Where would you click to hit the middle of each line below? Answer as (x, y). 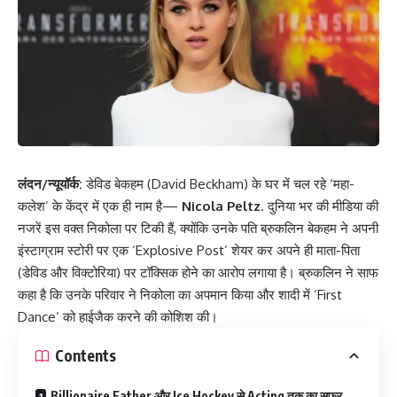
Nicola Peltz (221, 206)
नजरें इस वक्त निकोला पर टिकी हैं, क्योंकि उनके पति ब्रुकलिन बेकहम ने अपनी (198, 228)
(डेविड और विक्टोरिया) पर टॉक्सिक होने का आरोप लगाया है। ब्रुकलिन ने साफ (198, 272)
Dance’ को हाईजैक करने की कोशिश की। (118, 316)
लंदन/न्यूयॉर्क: (50, 183)
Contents (86, 356)
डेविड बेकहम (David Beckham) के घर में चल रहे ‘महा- (218, 183)
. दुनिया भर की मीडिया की (319, 206)
